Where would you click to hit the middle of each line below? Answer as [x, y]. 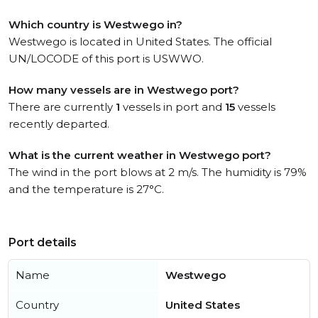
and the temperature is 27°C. [86, 189]
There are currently [62, 107]
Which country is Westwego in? [95, 24]
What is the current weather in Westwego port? [140, 155]
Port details [43, 242]
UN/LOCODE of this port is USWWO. [106, 59]
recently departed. [59, 124]
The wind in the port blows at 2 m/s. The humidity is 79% [158, 172]
